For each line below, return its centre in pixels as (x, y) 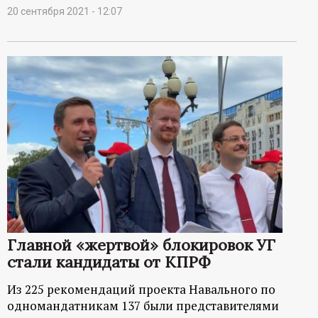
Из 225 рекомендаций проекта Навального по (141, 289)
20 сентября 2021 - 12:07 (65, 12)
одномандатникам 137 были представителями (143, 305)
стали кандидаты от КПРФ (109, 262)
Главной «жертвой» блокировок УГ (141, 245)
